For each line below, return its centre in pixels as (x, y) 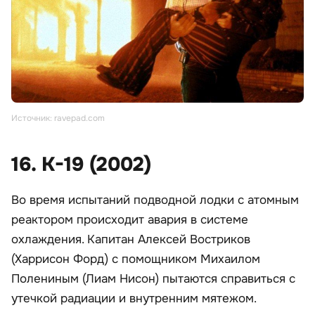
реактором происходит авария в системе (130, 219)
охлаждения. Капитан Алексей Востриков (131, 239)
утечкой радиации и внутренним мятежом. (134, 298)
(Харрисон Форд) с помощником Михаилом (136, 259)
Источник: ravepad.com (58, 118)
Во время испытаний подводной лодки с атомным (155, 200)
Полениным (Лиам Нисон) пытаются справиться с (153, 278)
